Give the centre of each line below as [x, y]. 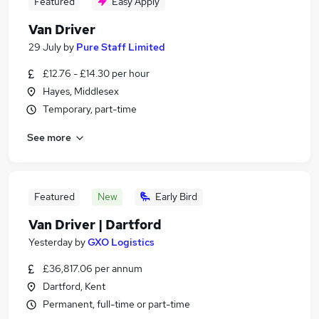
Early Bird [176, 197]
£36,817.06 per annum [93, 268]
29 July [45, 47]
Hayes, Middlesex [81, 91]
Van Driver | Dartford [95, 225]
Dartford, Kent [74, 286]
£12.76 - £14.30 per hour [96, 73]
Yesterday [51, 242]
